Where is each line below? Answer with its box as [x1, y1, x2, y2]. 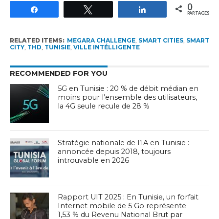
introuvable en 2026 [58, 155, 130, 165]
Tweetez [98, 4, 126, 13]
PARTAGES [187, 10, 210, 16]
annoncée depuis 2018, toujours [58, 147, 171, 156]
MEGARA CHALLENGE [66, 36, 135, 44]
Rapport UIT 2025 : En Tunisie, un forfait [58, 192, 199, 201]
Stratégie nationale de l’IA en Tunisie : [58, 138, 190, 147]
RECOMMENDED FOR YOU [9, 68, 108, 78]
